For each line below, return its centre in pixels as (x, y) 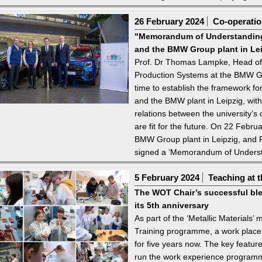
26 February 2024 (169, 22)
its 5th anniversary (171, 206)
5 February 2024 (167, 178)
